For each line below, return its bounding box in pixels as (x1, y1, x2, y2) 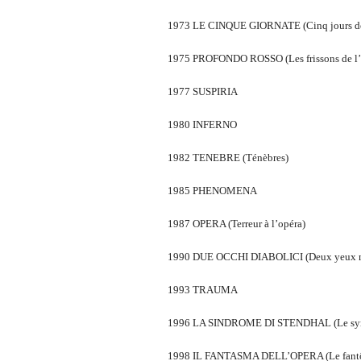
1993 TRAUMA (168, 283, 238, 296)
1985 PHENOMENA (168, 184, 257, 197)
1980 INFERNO (168, 118, 237, 131)
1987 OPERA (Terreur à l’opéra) (168, 217, 305, 230)
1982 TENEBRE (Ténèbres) (168, 151, 288, 164)
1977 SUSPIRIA (168, 85, 238, 98)
